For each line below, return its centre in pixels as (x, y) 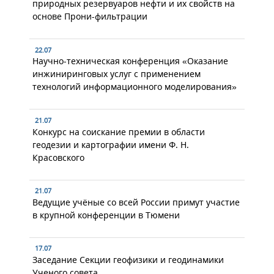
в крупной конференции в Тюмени (106, 215)
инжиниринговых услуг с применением (117, 74)
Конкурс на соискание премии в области (119, 131)
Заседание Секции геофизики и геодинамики (128, 260)
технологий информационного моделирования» (135, 87)
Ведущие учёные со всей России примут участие (136, 202)
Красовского (58, 157)
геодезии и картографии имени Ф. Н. (111, 144)
